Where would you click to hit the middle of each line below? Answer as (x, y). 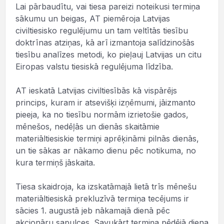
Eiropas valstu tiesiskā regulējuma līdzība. (94, 66)
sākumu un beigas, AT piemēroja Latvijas (93, 18)
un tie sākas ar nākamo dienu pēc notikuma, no (106, 150)
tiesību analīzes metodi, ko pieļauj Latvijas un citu (108, 54)
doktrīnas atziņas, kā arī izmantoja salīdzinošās (105, 42)
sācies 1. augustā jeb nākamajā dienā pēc (93, 210)
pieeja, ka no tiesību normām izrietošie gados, (102, 114)
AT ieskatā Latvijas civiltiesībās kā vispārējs (96, 90)
